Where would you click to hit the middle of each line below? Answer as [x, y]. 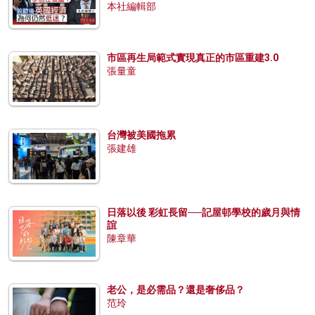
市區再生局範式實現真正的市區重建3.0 [193, 57]
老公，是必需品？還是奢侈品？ [176, 289]
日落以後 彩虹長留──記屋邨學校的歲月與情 [204, 212]
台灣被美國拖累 [141, 135]
